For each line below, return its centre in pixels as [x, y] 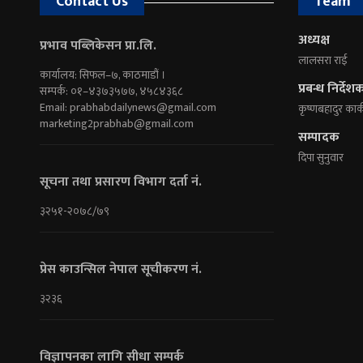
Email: [54, 107]
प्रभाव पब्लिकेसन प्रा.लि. [98, 45]
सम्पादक [318, 137]
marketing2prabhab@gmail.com [116, 123]
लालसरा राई [322, 60]
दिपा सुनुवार [320, 157]
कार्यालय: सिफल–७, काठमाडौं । [102, 75]
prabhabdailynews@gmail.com [143, 107]
